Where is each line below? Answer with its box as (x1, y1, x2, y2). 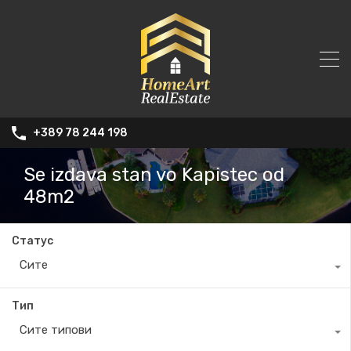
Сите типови (20, 323, 92, 338)
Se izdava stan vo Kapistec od (24, 164, 284, 186)
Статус (12, 234, 53, 248)
